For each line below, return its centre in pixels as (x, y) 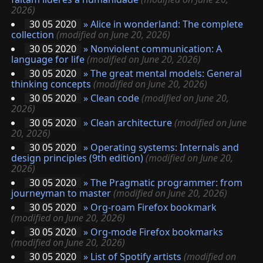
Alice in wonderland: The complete (167, 24)
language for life (48, 59)
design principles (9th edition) (77, 158)
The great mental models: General (166, 73)
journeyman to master (61, 193)
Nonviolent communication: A (156, 48)
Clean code (115, 98)
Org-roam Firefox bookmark (154, 207)
